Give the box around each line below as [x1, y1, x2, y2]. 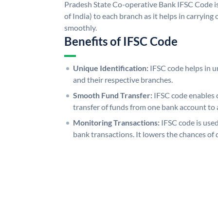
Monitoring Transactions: [73, 117, 160, 127]
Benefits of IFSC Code [64, 34, 178, 48]
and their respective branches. [73, 74, 173, 84]
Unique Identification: [73, 63, 148, 73]
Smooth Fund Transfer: [73, 90, 152, 100]
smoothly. [64, 22, 97, 32]
